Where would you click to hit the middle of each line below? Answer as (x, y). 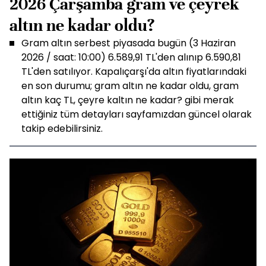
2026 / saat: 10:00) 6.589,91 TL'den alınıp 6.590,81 (131, 57)
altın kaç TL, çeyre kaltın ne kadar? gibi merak (128, 100)
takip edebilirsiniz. (62, 129)
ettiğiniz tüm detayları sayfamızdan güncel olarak (137, 114)
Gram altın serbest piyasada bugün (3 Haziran (129, 43)
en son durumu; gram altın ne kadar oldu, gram (130, 86)
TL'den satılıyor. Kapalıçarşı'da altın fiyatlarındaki (134, 72)
